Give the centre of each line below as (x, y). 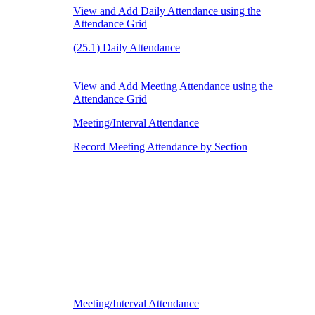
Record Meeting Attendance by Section (160, 147)
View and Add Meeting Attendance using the (173, 86)
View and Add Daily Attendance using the (167, 11)
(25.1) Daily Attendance (127, 48)
